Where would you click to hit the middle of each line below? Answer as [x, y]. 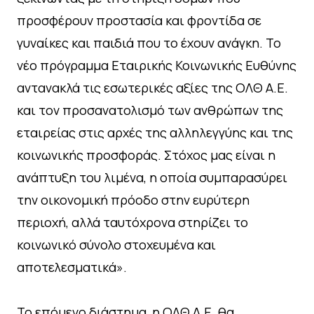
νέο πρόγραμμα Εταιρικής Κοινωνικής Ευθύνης [157, 65]
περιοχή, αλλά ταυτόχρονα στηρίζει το [132, 222]
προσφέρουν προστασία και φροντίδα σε [139, 20]
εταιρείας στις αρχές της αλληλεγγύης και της [155, 132]
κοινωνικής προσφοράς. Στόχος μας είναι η [146, 155]
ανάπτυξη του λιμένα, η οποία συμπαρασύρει [152, 177]
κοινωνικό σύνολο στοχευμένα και [116, 244]
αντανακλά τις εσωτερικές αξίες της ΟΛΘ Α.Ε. [152, 87]
